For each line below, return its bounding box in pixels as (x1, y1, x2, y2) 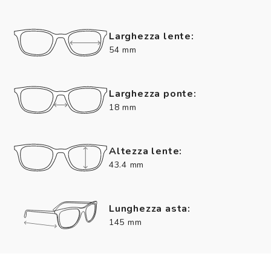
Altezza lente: (109, 144, 183, 158)
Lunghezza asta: (109, 201, 191, 215)
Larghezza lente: (109, 29, 194, 43)
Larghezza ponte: (109, 87, 197, 100)
